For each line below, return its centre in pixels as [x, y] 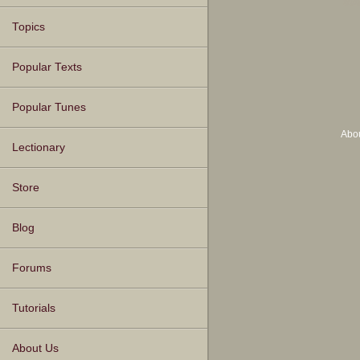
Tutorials [34, 309]
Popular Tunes [49, 108]
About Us [35, 349]
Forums [32, 268]
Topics [29, 27]
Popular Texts [47, 67]
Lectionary [39, 148]
